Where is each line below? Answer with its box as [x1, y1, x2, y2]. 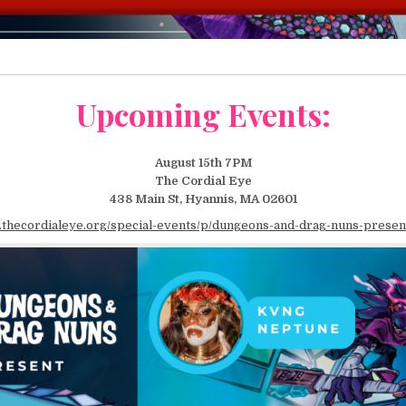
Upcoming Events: [75, 93, 331, 136]
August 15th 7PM [154, 155, 252, 169]
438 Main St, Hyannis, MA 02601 [109, 191, 297, 206]
